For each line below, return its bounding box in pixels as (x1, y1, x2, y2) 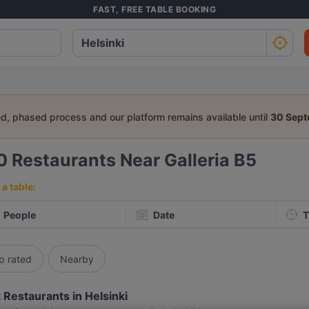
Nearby (60, 252, 94, 265)
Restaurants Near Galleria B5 (12, 150, 257, 170)
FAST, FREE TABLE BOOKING (93, 4, 216, 14)
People (3, 208, 36, 221)
